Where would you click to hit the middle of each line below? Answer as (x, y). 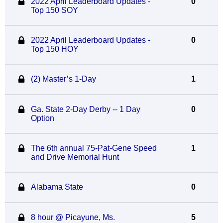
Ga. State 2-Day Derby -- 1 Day (85, 109)
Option (42, 118)
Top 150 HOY (55, 49)
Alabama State (57, 187)
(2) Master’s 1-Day (63, 79)
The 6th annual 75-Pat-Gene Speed (94, 148)
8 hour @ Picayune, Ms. (73, 217)
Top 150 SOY (54, 10)
